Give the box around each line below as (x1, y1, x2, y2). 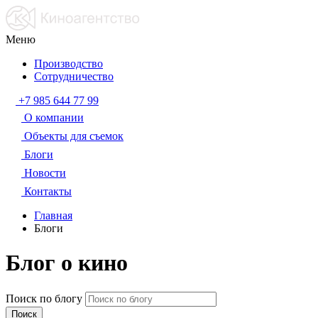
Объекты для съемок (24, 130, 124, 142)
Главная (34, 209, 72, 221)
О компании (24, 111, 84, 124)
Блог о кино (6, 250, 128, 276)
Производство (34, 57, 103, 70)
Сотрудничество (34, 70, 114, 82)
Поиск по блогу (6, 292, 82, 305)
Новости (24, 167, 66, 179)
